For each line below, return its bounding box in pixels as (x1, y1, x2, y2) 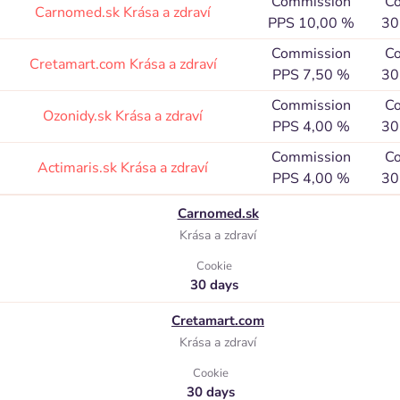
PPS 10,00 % (267, 13, 354, 33)
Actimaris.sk (37, 158, 121, 178)
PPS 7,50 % (271, 65, 350, 85)
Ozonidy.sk (43, 106, 115, 126)
